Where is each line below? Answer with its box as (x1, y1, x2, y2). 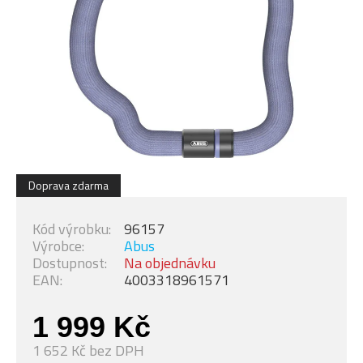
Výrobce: (32, 235, 84, 257)
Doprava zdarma (28, 177, 109, 194)
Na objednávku (124, 252, 216, 274)
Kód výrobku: (32, 218, 111, 240)
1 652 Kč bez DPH (32, 340, 144, 361)
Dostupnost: (32, 252, 107, 274)
